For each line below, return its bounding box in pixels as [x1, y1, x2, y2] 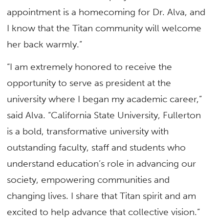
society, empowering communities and [7, 174, 170, 185]
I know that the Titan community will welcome [7, 22, 202, 34]
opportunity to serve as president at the [7, 77, 172, 88]
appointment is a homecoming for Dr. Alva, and [7, 6, 206, 18]
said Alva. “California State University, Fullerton [7, 109, 201, 121]
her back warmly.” [7, 39, 83, 50]
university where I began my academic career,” [7, 93, 202, 105]
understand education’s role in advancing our [7, 157, 197, 169]
